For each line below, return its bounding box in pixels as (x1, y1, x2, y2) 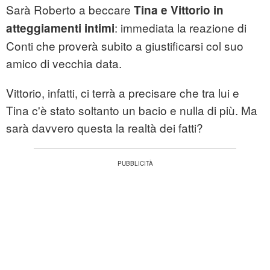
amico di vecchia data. (6, 55, 122, 72)
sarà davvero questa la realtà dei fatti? (6, 119, 203, 136)
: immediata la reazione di (115, 19, 246, 36)
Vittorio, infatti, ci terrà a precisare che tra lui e (6, 84, 239, 101)
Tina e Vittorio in (134, 2, 224, 19)
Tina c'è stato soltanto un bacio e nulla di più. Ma (6, 102, 257, 119)
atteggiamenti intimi (6, 20, 115, 37)
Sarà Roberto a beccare (6, 1, 134, 18)
